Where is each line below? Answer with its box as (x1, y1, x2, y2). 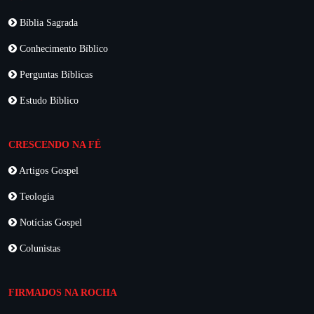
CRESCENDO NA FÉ (8, 139, 101, 150)
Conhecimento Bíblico (17, 43, 108, 54)
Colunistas (17, 243, 60, 254)
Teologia (17, 191, 54, 202)
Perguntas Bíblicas (17, 69, 93, 80)
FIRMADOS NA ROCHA (8, 287, 117, 298)
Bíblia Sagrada (17, 17, 78, 28)
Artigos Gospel (17, 165, 78, 176)
